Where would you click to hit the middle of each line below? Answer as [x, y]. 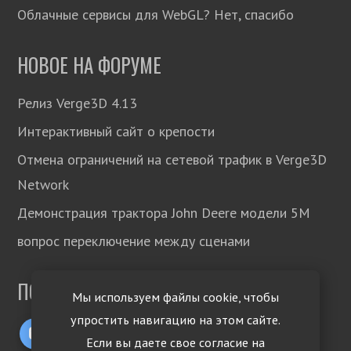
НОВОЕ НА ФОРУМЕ [90, 64]
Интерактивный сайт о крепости [116, 131]
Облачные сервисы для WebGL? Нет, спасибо [156, 14]
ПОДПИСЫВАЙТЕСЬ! [96, 291]
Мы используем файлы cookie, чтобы [175, 297]
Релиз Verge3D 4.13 [78, 103]
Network [43, 184]
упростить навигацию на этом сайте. [175, 320]
